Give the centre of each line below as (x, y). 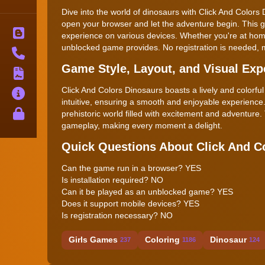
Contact (53, 53)
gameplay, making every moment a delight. (142, 125)
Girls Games (93, 240)
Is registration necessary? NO (117, 215)
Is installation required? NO (112, 180)
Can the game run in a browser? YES (131, 168)
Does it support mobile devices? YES (130, 203)
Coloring (162, 240)
